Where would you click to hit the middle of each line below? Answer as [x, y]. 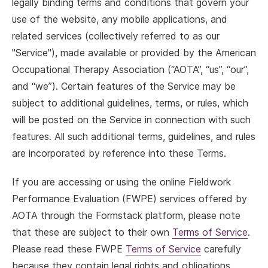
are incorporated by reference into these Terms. [119, 153]
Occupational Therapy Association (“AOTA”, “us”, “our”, [130, 69]
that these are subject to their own [92, 232]
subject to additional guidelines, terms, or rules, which [130, 103]
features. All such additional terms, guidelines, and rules [134, 136]
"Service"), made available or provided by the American [134, 53]
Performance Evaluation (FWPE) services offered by [130, 199]
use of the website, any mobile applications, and [120, 19]
